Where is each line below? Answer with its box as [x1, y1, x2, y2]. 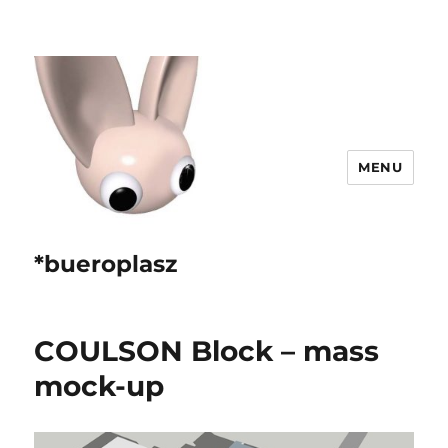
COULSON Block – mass [34, 334, 380, 368]
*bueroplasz [34, 250, 178, 278]
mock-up [34, 369, 165, 403]
